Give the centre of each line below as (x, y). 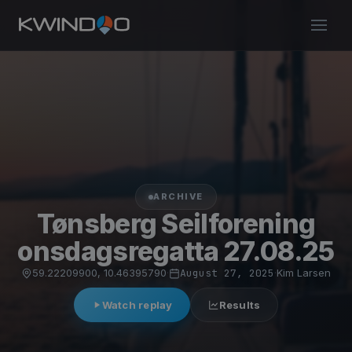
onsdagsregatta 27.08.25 (176, 251)
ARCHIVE (178, 196)
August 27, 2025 (227, 273)
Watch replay (137, 305)
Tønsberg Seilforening (176, 224)
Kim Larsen (304, 273)
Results (240, 305)
